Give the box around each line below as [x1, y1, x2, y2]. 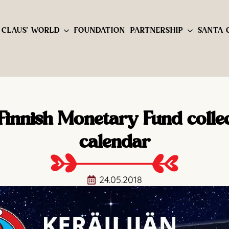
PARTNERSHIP [130, 26, 184, 35]
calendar [79, 130, 150, 153]
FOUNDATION [74, 26, 125, 35]
